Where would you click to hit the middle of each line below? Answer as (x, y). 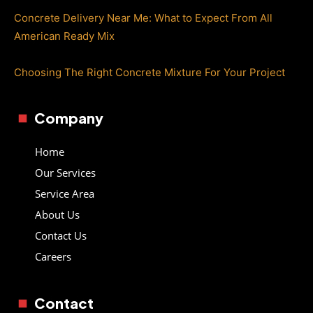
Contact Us (61, 235)
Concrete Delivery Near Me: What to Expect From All (143, 17)
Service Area (65, 193)
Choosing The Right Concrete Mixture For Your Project (150, 72)
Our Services (65, 172)
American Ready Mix (64, 36)
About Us (57, 214)
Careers (53, 256)
